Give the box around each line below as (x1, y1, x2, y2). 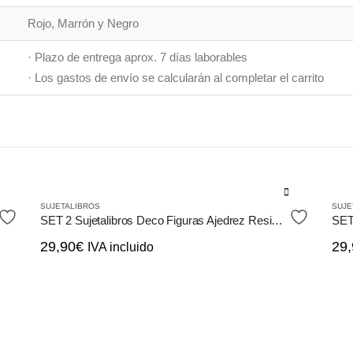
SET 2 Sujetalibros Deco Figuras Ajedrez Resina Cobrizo (271, 213, 284, 227)
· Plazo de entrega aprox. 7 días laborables (28, 50, 247, 64)
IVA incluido (87, 240, 154, 254)
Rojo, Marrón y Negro (28, 16, 139, 30)
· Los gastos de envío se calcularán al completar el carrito (28, 70, 324, 84)
